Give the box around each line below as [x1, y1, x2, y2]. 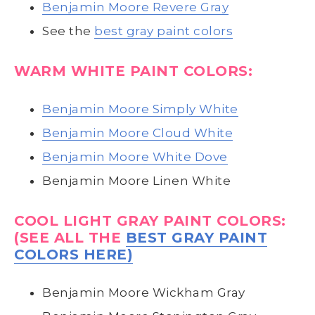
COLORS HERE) [14, 245, 133, 263]
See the [42, 23, 94, 38]
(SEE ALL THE [14, 229, 126, 246]
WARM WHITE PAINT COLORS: [14, 62, 252, 79]
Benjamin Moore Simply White [42, 101, 238, 116]
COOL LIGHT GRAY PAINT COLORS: [14, 212, 286, 229]
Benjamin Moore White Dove [42, 149, 228, 164]
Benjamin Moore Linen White [42, 173, 231, 188]
